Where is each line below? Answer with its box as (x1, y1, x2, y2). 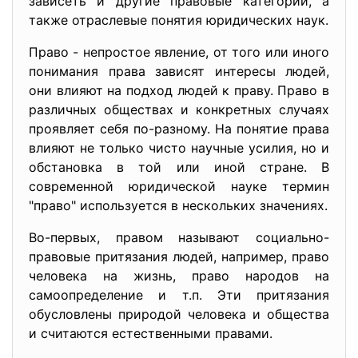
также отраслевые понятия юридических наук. (29, 12, 328, 28)
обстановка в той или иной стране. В (29, 159, 329, 175)
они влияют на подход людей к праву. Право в (29, 82, 329, 98)
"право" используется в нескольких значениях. (29, 197, 328, 213)
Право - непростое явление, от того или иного (29, 44, 329, 60)
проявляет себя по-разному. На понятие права (29, 121, 329, 137)
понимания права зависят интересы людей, (29, 63, 329, 79)
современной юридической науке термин (29, 178, 329, 194)
